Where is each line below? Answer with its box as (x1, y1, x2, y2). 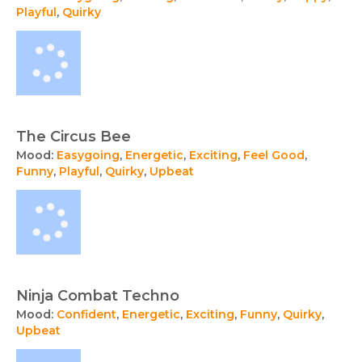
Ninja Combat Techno (16, 287, 179, 305)
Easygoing (57, 148, 120, 163)
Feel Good (243, 148, 305, 163)
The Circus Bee (16, 128, 131, 146)
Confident (57, 307, 116, 322)
